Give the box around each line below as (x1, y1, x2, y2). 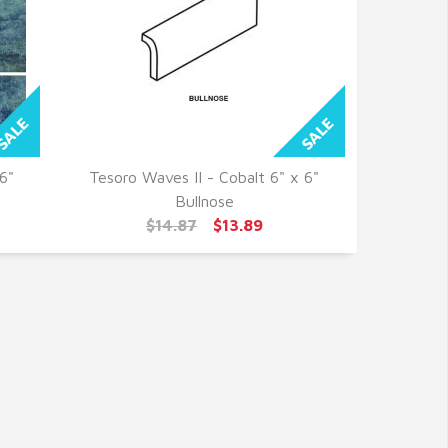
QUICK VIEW (151, 191, 257, 212)
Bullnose (174, 192, 234, 210)
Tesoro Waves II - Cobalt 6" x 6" (89, 168, 320, 186)
